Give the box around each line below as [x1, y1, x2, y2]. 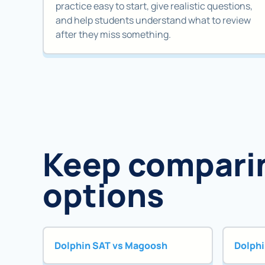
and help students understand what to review [56, 13, 251, 27]
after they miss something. [56, 27, 171, 41]
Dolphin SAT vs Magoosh [54, 238, 167, 252]
